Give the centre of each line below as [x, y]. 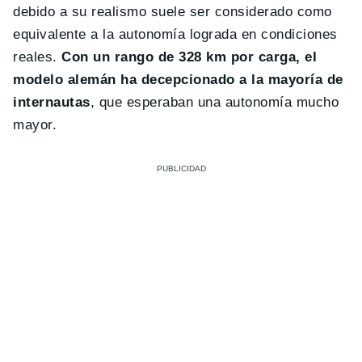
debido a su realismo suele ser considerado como [173, 12]
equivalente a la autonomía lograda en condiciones [175, 35]
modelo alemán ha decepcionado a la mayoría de [178, 80]
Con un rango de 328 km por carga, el [187, 57]
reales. [35, 57]
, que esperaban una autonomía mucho [215, 103]
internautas [52, 103]
